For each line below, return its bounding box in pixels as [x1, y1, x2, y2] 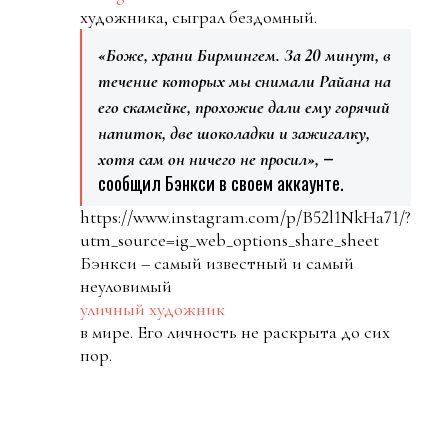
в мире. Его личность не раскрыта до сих [80, 320, 390, 343]
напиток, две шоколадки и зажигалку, [98, 121, 370, 144]
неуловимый [80, 274, 172, 297]
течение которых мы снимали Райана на [98, 69, 391, 92]
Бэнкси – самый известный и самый [80, 251, 354, 274]
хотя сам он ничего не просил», [98, 147, 319, 170]
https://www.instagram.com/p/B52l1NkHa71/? [80, 205, 411, 228]
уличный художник [80, 297, 225, 320]
